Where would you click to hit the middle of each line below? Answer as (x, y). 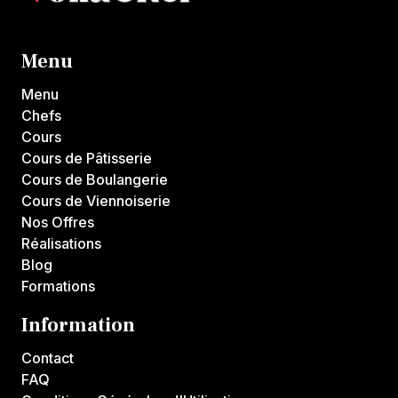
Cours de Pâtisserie (87, 158)
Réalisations (61, 243)
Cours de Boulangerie (95, 179)
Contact (48, 358)
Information (78, 325)
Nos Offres (58, 222)
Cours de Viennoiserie (96, 200)
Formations (58, 286)
